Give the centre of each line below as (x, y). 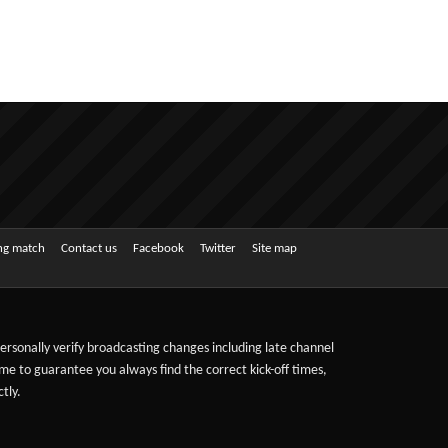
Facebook (158, 248)
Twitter (218, 248)
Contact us (89, 248)
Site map (274, 248)
